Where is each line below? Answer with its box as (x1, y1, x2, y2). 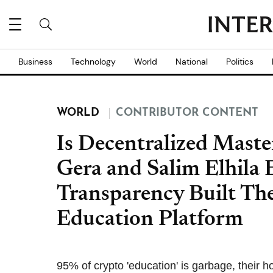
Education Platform (57, 209, 243, 231)
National (175, 56, 208, 67)
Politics (226, 56, 253, 67)
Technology (71, 56, 116, 67)
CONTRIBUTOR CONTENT (116, 107, 258, 119)
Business (18, 56, 52, 67)
